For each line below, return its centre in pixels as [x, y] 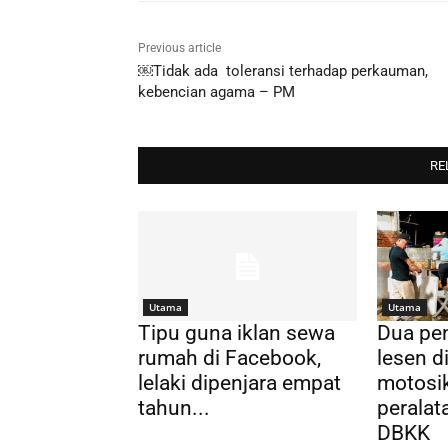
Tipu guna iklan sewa [236, 332]
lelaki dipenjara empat [239, 382]
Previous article [179, 48]
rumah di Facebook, [229, 357]
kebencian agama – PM [216, 92]
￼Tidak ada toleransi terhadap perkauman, [283, 71]
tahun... [174, 407]
